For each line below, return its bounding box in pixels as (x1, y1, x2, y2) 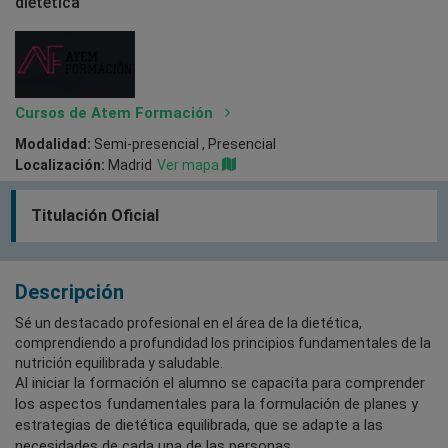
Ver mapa (157, 156, 220, 173)
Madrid (105, 156, 152, 173)
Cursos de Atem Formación (15, 103, 217, 122)
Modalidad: (15, 135, 91, 152)
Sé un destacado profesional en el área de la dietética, (15, 314, 362, 331)
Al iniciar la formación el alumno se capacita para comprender (15, 373, 425, 392)
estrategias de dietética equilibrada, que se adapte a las (15, 415, 383, 434)
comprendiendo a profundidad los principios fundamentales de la (15, 334, 431, 351)
